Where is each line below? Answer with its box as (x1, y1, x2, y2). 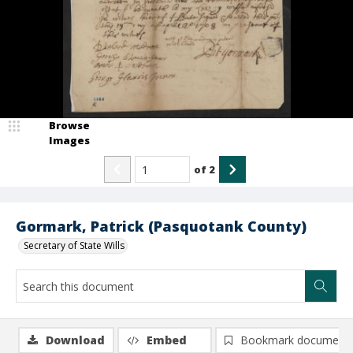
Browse (49, 118, 90, 132)
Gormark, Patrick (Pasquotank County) (16, 217, 307, 236)
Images (49, 133, 90, 147)
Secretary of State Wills (24, 239, 124, 252)
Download (46, 333, 105, 347)
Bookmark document (240, 333, 349, 347)
